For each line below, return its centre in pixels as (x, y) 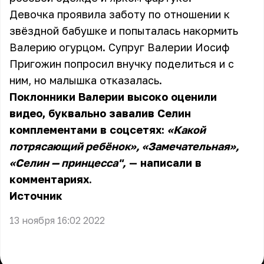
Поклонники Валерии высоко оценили (113, 97)
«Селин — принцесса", (68, 163)
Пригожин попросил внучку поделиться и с (122, 64)
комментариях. (51, 179)
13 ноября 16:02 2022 (57, 220)
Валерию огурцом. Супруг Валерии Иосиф (119, 47)
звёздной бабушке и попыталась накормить (124, 31)
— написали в (164, 163)
